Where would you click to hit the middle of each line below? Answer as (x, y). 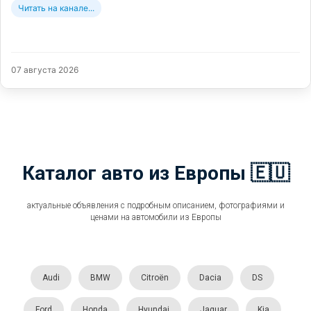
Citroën (154, 277)
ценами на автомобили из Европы (155, 217)
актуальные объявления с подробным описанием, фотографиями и (155, 205)
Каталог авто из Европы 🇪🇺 (155, 173)
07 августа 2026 (45, 69)
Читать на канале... (56, 8)
